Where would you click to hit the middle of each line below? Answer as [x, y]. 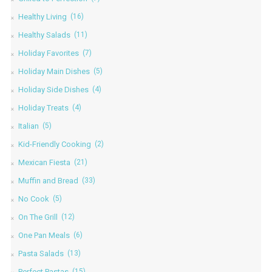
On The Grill [38, 217]
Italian [28, 126]
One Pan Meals [44, 235]
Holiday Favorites [48, 53]
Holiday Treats [43, 107]
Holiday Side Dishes [53, 89]
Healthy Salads [44, 35]
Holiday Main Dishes [54, 71]
